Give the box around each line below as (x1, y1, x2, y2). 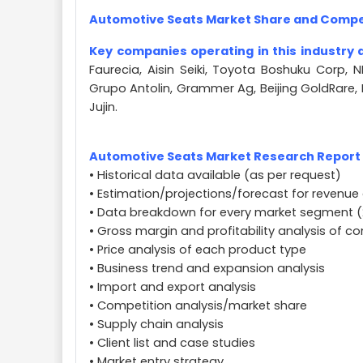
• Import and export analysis (89, 279, 256, 295)
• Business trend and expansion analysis (89, 260, 325, 276)
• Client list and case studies (89, 335, 255, 351)
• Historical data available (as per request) (89, 167, 341, 183)
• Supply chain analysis (89, 316, 224, 332)
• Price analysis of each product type (89, 241, 306, 258)
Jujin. (89, 99, 117, 115)
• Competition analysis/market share (89, 297, 307, 314)
